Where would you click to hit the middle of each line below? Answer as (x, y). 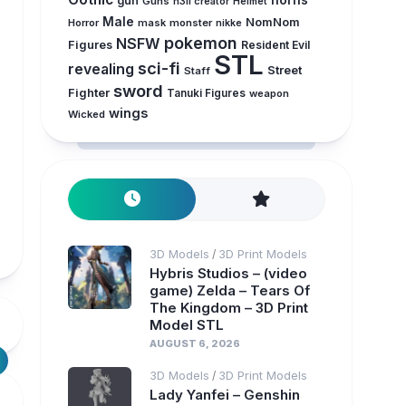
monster (190, 23)
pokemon (200, 43)
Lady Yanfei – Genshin (224, 395)
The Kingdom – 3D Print (228, 308)
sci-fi (159, 68)
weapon (269, 93)
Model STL (186, 325)
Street (284, 70)
